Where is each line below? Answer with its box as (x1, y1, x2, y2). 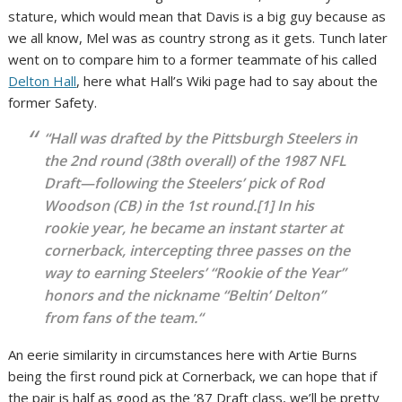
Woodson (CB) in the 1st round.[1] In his (44, 196, 315, 216)
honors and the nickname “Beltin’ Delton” (44, 285, 326, 306)
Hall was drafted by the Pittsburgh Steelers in (49, 128, 358, 149)
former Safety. (8, 93, 98, 112)
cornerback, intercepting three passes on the (44, 240, 351, 261)
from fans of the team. (44, 308, 198, 328)
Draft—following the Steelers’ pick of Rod (44, 173, 325, 194)
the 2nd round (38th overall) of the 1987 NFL (44, 151, 347, 171)
